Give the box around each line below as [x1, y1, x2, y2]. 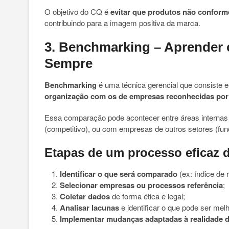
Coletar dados [60, 191, 110, 202]
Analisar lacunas [60, 202, 119, 213]
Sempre [44, 56, 93, 71]
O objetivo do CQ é [44, 6, 110, 17]
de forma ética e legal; [110, 191, 185, 201]
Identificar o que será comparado [60, 168, 177, 179]
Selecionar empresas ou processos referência [60, 179, 223, 191]
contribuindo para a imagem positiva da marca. [44, 17, 200, 28]
